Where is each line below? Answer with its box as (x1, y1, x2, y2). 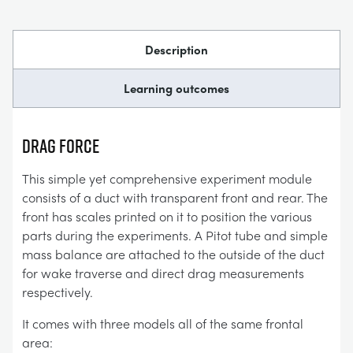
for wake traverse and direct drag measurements (22, 264, 304, 282)
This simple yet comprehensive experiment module (22, 169, 312, 188)
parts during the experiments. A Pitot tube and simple (22, 226, 328, 244)
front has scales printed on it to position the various (22, 207, 312, 225)
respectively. (22, 283, 93, 301)
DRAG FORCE (22, 133, 99, 158)
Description (145, 41, 208, 58)
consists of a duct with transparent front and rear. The (22, 188, 328, 206)
